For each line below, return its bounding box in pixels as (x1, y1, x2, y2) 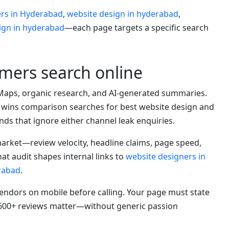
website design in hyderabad (67, 8, 178, 20)
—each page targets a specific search (64, 22, 209, 34)
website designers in (126, 151, 205, 163)
